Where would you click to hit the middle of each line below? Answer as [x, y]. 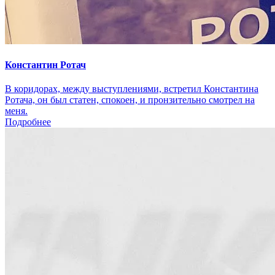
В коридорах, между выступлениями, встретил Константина [132, 89]
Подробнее [28, 122]
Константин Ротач [45, 64]
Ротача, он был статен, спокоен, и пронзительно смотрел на [130, 100]
